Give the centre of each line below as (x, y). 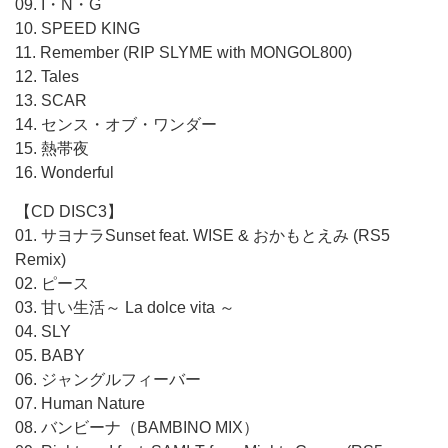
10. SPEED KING (77, 28)
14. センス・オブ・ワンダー (116, 124)
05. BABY (50, 355)
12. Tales (47, 76)
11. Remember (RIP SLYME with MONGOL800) (183, 52)
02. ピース (52, 283)
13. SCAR (51, 100)
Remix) (40, 259)
